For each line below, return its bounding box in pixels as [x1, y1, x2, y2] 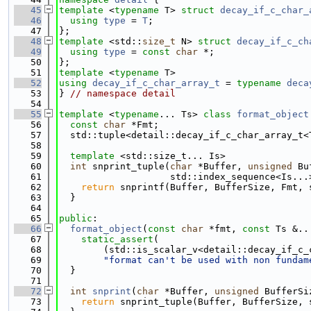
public [59, 213, 92, 224]
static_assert [81, 234, 153, 244]
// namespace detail [70, 88, 176, 99]
